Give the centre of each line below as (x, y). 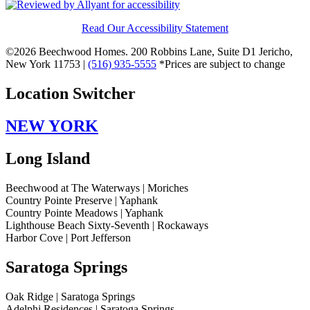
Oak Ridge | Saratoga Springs (70, 296)
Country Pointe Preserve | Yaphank (82, 200)
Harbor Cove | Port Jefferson (68, 237)
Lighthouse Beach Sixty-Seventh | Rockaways (107, 225)
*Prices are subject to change (221, 64)
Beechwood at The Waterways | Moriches (97, 188)
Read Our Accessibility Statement (155, 28)
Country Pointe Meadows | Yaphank (84, 212)
